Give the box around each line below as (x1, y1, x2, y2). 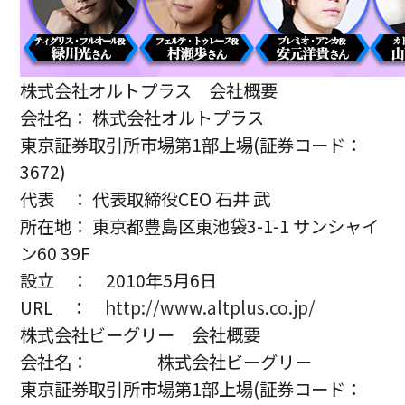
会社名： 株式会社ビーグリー (20, 349, 313, 375)
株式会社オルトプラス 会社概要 (20, 78, 278, 104)
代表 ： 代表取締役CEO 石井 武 (20, 186, 271, 212)
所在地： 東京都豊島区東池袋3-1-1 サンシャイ (20, 213, 380, 240)
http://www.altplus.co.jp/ (105, 295, 316, 321)
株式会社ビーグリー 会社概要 (20, 322, 261, 348)
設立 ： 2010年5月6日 (20, 268, 218, 294)
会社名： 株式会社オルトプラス (20, 105, 265, 131)
